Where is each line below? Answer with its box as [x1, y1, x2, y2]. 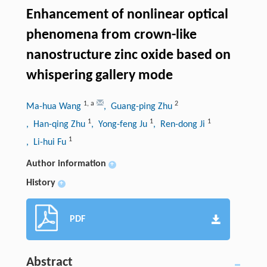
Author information [26, 159, 106, 169]
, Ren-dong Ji [153, 120, 207, 130]
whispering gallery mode [26, 69, 173, 83]
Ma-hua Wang [26, 102, 83, 112]
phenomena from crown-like [26, 28, 197, 43]
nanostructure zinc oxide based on [26, 48, 231, 63]
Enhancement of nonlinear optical [26, 8, 228, 23]
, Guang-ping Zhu [103, 102, 175, 112]
